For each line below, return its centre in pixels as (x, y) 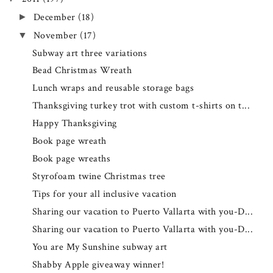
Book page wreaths (71, 159)
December (55, 17)
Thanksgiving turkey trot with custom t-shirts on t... (141, 106)
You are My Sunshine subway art (100, 247)
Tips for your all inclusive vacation (104, 194)
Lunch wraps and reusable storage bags (113, 88)
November (56, 35)
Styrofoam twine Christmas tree (99, 177)
